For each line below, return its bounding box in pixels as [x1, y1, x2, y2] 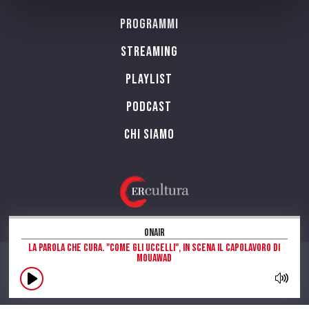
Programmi [119, 15, 179, 32]
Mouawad [137, 252, 172, 265]
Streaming [120, 43, 178, 60]
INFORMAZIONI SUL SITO [108, 290, 201, 300]
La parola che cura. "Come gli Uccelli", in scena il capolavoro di [28, 241, 281, 255]
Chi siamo [123, 126, 175, 143]
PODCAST [126, 98, 172, 115]
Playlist [126, 70, 172, 88]
